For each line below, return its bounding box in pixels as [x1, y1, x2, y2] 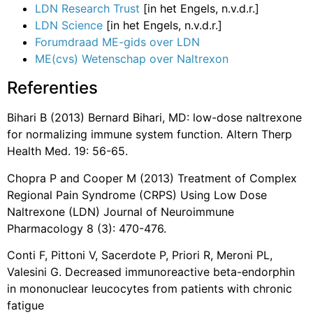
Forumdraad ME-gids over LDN [35, 35, 200, 50]
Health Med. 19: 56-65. [7, 144, 128, 159]
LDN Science [35, 18, 103, 33]
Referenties [7, 78, 98, 99]
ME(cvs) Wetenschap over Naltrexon [35, 52, 228, 66]
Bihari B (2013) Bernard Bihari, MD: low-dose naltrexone [7, 110, 302, 125]
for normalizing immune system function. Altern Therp [7, 127, 292, 142]
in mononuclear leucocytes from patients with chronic [7, 282, 292, 296]
